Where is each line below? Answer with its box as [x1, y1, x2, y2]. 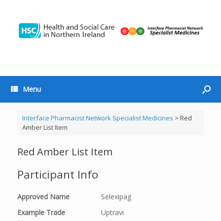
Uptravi [101, 207, 124, 217]
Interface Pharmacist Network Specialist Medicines [22, 113, 173, 122]
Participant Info [17, 167, 98, 183]
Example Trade [17, 207, 65, 217]
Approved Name [17, 191, 70, 201]
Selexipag [101, 191, 131, 201]
